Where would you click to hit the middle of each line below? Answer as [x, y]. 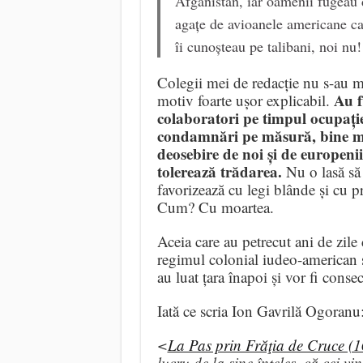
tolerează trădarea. [219, 172]
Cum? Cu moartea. [215, 207]
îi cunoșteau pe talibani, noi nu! [268, 47]
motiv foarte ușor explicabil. [245, 100]
